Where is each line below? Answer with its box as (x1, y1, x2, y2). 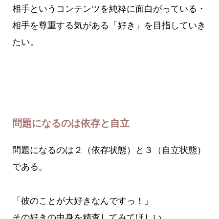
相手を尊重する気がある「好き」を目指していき (12, 20, 206, 30)
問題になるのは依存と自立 (12, 118, 130, 129)
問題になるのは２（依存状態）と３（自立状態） (12, 145, 206, 155)
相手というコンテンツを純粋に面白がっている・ (12, 3, 206, 14)
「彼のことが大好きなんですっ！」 (12, 196, 153, 206)
